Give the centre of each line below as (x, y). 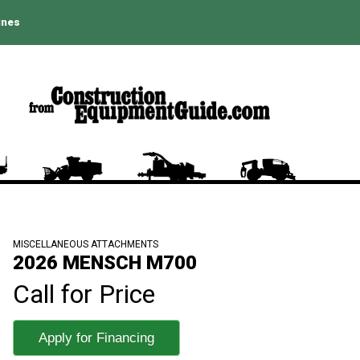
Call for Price (84, 294)
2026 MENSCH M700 (105, 262)
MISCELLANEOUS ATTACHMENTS (86, 244)
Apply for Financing (96, 337)
